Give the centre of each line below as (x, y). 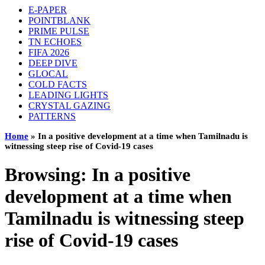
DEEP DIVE (53, 63)
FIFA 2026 (49, 52)
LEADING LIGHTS (68, 95)
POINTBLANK (59, 20)
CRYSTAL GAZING (70, 106)
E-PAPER (48, 10)
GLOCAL (48, 74)
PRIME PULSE (59, 31)
